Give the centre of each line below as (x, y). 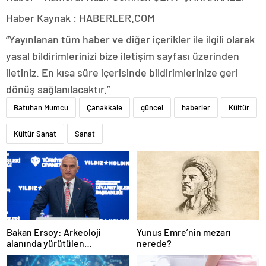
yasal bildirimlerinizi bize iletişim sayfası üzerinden (123, 56)
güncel (152, 107)
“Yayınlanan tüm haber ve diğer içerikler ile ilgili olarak (130, 39)
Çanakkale (104, 107)
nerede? (154, 243)
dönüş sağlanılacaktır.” (58, 89)
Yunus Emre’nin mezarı (184, 232)
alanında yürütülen (45, 243)
